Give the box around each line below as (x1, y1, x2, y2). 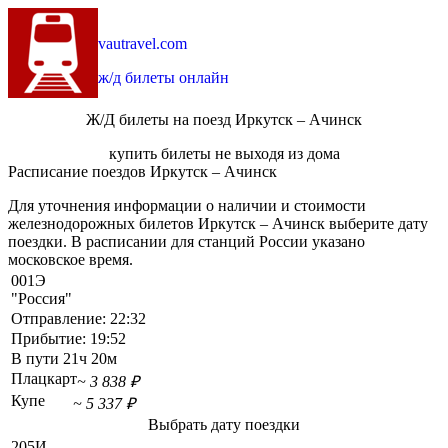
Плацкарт (11, 370, 77, 388)
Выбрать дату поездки (148, 416, 300, 434)
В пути (11, 350, 63, 368)
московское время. (8, 251, 133, 269)
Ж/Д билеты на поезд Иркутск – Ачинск (86, 111, 362, 129)
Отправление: (11, 310, 110, 328)
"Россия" (11, 290, 72, 308)
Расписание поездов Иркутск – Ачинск (8, 163, 277, 181)
